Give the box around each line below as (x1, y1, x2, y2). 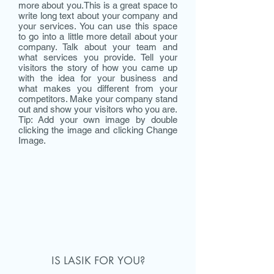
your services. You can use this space (18, 20, 177, 31)
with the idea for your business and (18, 72, 177, 83)
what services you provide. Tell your (18, 51, 177, 62)
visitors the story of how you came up (18, 62, 177, 73)
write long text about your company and (18, 10, 177, 21)
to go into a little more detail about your (18, 31, 177, 42)
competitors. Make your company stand (18, 93, 177, 104)
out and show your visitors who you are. (18, 103, 177, 114)
